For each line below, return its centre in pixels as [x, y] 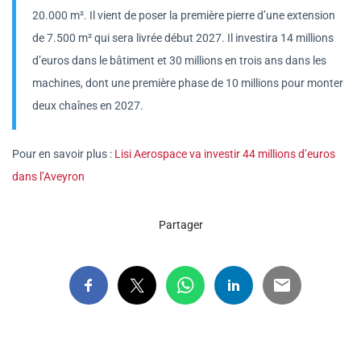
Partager [180, 224]
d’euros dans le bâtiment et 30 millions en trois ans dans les [179, 60]
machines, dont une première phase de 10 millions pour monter [188, 83]
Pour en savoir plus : [63, 154]
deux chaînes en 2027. [88, 105]
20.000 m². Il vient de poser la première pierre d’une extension [184, 15]
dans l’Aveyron [48, 176]
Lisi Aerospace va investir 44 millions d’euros [225, 154]
